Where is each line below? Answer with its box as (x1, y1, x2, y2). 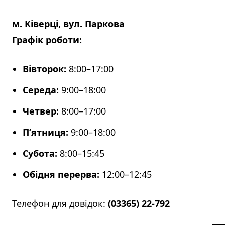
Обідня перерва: (23, 168, 99, 181)
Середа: (23, 84, 59, 96)
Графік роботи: (12, 34, 82, 46)
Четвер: (23, 105, 59, 118)
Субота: (23, 147, 57, 160)
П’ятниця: (23, 126, 68, 139)
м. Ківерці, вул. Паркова (12, 18, 125, 30)
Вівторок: (23, 63, 66, 75)
